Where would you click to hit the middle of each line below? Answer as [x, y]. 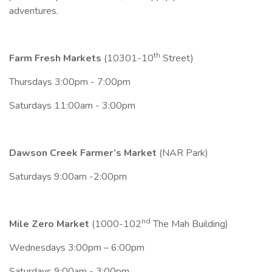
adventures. [34, 11]
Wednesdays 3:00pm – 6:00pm [77, 247]
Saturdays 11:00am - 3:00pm [72, 105]
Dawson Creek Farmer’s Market [84, 153]
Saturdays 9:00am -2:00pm [68, 176]
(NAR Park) [184, 153]
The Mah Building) [189, 224]
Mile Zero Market [49, 224]
